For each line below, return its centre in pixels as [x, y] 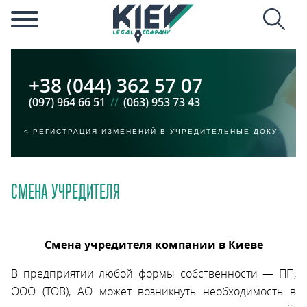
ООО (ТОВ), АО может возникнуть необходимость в [153, 291]
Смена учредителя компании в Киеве [153, 244]
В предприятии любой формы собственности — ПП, [153, 273]
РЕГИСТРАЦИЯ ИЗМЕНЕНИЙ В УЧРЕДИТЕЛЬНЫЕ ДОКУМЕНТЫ [155, 131]
